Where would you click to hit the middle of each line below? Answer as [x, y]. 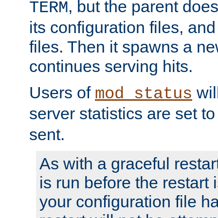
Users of [62, 92]
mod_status [144, 94]
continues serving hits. [111, 66]
